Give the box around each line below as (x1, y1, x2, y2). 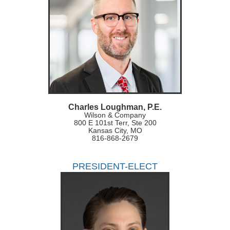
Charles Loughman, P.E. (68, 103, 162, 112)
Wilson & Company (84, 111, 146, 120)
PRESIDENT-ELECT (72, 161, 158, 172)
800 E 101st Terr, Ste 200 (73, 119, 157, 127)
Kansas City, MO (88, 126, 142, 135)
